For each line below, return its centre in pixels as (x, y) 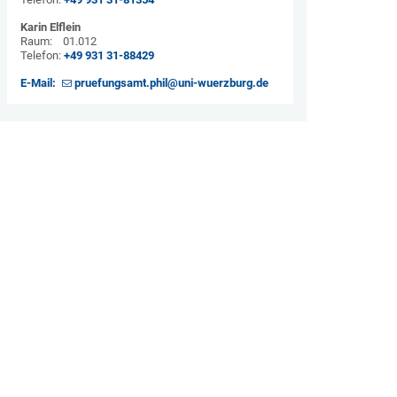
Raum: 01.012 (58, 41)
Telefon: (42, 55)
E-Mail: (39, 83)
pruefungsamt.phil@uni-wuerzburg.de (172, 83)
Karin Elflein (50, 27)
